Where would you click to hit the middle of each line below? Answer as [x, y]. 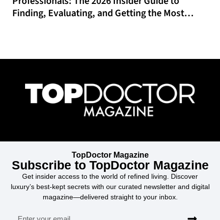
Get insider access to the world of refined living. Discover [110, 176]
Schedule [31, 38]
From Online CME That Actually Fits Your [95, 25]
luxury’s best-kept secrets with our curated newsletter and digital [110, 186]
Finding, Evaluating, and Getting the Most [98, 13]
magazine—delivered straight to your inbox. [110, 197]
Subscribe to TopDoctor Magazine [110, 165]
